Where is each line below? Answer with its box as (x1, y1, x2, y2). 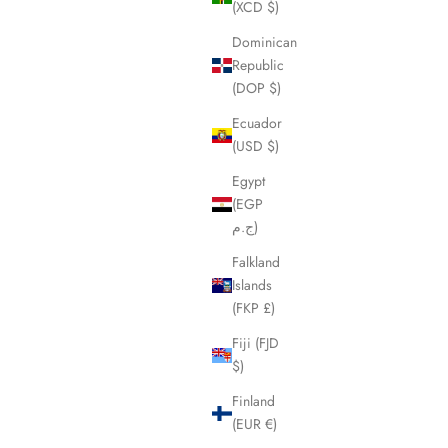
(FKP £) (232, 298, 275, 319)
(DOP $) (232, 78, 281, 99)
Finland (232, 391, 275, 412)
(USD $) (232, 136, 279, 157)
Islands (232, 275, 272, 296)
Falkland (232, 252, 280, 273)
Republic (232, 55, 284, 76)
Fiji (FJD (232, 333, 279, 354)
